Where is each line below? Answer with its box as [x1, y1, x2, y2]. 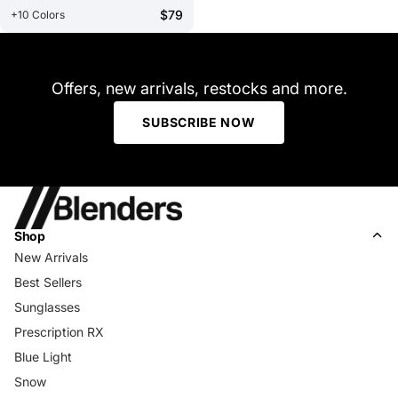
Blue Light [14, 348, 72, 364]
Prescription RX [14, 323, 104, 339]
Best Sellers [14, 274, 82, 290]
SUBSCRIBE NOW [142, 114, 256, 130]
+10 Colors [11, 7, 65, 21]
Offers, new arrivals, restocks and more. [51, 78, 347, 98]
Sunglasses [14, 298, 80, 314]
